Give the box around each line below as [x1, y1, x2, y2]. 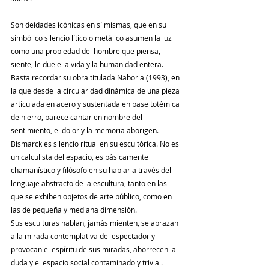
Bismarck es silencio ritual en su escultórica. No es [11, 139, 181, 149]
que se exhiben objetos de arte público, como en [11, 192, 174, 202]
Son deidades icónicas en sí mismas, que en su [11, 20, 168, 30]
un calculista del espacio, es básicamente [11, 152, 150, 162]
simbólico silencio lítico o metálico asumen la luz [11, 33, 174, 43]
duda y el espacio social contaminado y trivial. [11, 258, 163, 268]
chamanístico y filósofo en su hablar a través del [11, 165, 173, 175]
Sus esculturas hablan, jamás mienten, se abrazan [11, 218, 180, 228]
